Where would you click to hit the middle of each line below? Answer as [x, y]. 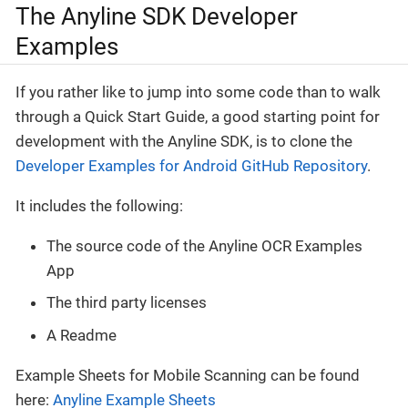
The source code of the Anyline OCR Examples [204, 245]
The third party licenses [127, 303]
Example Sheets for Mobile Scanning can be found [188, 375]
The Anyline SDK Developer [157, 16]
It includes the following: [99, 205]
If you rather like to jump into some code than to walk [198, 92]
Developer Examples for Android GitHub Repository [191, 165]
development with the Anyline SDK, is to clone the [184, 141]
